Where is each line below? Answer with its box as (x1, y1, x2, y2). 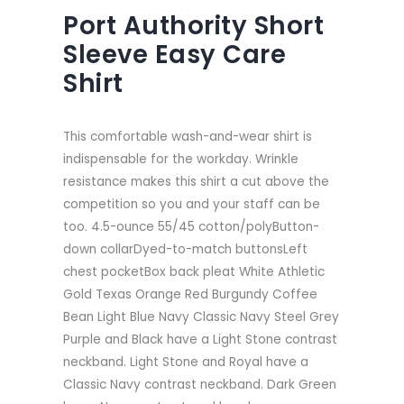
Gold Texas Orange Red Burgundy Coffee (63, 285, 317, 303)
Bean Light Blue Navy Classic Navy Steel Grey (63, 308, 339, 326)
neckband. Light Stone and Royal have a (63, 353, 308, 371)
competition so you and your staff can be (63, 195, 320, 213)
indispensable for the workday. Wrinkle (63, 150, 298, 168)
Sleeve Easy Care (63, 36, 286, 72)
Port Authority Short (63, 7, 324, 43)
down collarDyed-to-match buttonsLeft (63, 240, 308, 258)
